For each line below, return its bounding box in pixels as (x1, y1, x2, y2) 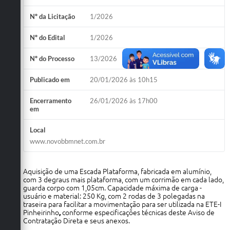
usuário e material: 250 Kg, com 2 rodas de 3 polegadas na (23, 191, 205, 200)
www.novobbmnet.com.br (30, 137, 105, 145)
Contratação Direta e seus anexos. (23, 216, 130, 225)
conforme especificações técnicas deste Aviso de (62, 208, 215, 217)
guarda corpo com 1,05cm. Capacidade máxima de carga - (23, 183, 202, 192)
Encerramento (30, 96, 71, 105)
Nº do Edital (30, 33, 65, 42)
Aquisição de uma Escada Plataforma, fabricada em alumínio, (23, 167, 212, 176)
